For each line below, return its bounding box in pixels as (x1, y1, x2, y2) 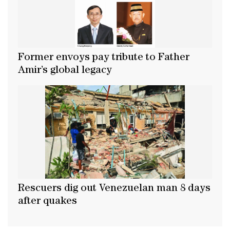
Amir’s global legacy (18, 66, 112, 76)
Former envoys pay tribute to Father (18, 53, 189, 64)
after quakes (18, 196, 77, 207)
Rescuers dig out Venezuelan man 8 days (18, 183, 210, 194)
